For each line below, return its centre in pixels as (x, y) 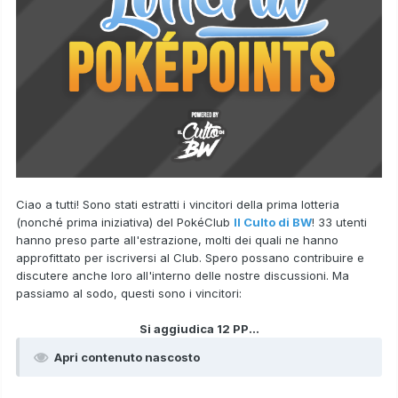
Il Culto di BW (273, 223)
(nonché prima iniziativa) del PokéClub (125, 223)
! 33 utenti (339, 223)
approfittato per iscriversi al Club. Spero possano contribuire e (190, 258)
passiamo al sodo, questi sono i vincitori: (131, 294)
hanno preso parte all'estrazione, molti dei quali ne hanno (177, 240)
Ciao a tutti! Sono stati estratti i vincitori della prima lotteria (178, 205)
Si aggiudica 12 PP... (199, 329)
